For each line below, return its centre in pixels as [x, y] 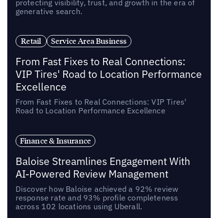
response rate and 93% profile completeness [97, 198]
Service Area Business [89, 41]
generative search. [49, 11]
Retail [31, 41]
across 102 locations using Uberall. [79, 207]
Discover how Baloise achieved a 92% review [97, 189]
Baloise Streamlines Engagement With [103, 162]
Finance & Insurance [55, 141]
